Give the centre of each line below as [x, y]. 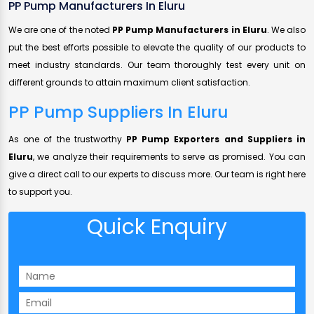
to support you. [40, 192]
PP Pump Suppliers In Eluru [118, 112]
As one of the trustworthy [67, 139]
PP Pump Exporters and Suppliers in [216, 139]
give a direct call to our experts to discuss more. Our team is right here [157, 175]
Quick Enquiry [157, 227]
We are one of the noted [60, 30]
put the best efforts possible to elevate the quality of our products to [157, 48]
